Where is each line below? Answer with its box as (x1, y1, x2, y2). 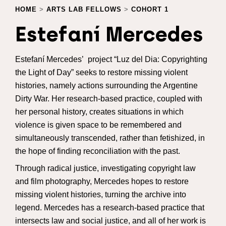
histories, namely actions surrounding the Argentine (15, 81, 198, 90)
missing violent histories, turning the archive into (15, 190, 186, 199)
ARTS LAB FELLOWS (46, 5, 122, 13)
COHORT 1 (131, 5, 168, 13)
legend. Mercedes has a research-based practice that (15, 203, 204, 212)
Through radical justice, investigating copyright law (15, 163, 196, 173)
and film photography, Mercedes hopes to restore (15, 177, 189, 186)
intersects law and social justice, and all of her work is (15, 216, 206, 225)
